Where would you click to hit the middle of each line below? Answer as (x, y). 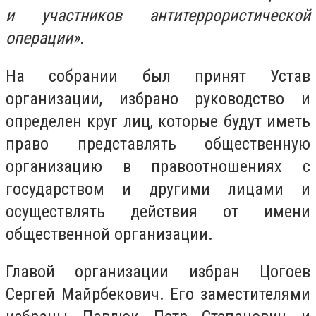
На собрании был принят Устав (158, 76)
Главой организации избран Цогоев (158, 272)
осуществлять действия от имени (158, 211)
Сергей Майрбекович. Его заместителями (158, 294)
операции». (45, 38)
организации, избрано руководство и (158, 98)
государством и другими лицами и (158, 189)
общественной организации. (109, 234)
